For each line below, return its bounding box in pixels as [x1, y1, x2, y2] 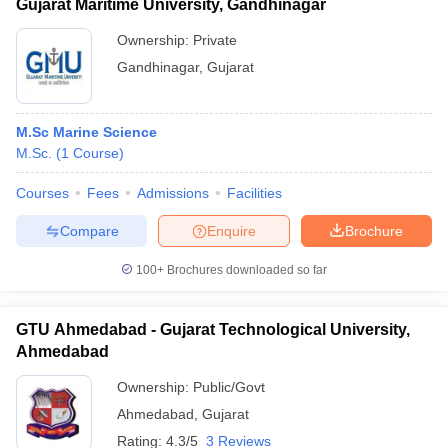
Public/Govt [193, 379, 265, 395]
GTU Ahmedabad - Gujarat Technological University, [16, 321, 410, 338]
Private [193, 32, 237, 48]
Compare [59, 222, 119, 239]
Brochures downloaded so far [164, 263, 327, 277]
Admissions [137, 185, 209, 201]
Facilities [227, 185, 282, 201]
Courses [16, 185, 69, 201]
